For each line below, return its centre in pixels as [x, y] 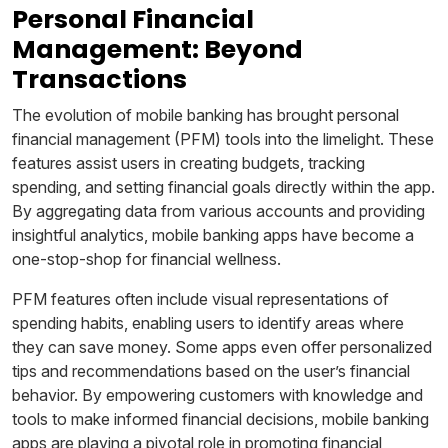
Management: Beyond [157, 49]
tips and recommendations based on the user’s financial [211, 370]
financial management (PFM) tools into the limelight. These [223, 138]
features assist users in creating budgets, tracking [188, 162]
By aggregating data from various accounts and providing [218, 210]
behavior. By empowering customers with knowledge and [217, 394]
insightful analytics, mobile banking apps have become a [213, 234]
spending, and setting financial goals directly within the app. [223, 186]
